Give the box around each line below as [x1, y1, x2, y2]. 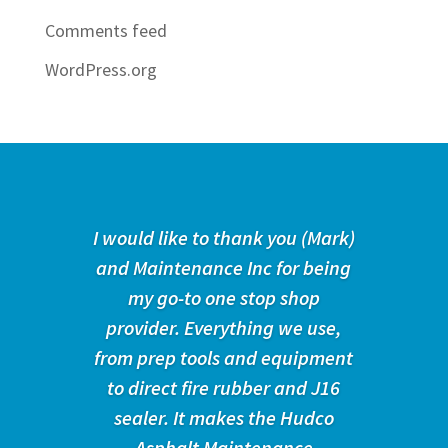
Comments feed [44, 18, 167, 42]
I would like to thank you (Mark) [92, 224, 355, 250]
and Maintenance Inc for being [96, 254, 352, 280]
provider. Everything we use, [106, 314, 342, 340]
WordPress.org [44, 57, 157, 81]
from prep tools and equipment [94, 344, 354, 370]
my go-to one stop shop [127, 284, 320, 310]
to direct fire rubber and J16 [107, 374, 341, 400]
